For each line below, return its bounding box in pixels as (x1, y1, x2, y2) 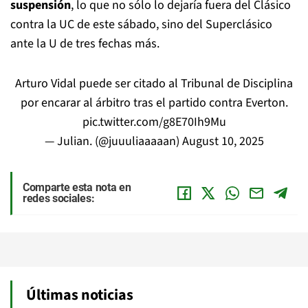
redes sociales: (23, 191, 95, 205)
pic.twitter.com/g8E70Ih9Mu (82, 113, 226, 131)
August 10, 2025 (181, 132, 264, 150)
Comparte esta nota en (23, 180, 131, 194)
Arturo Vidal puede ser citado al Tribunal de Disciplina (15, 74, 293, 92)
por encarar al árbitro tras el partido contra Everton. (20, 93, 288, 111)
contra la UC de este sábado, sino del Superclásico (10, 15, 272, 33)
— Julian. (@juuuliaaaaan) (44, 132, 182, 150)
